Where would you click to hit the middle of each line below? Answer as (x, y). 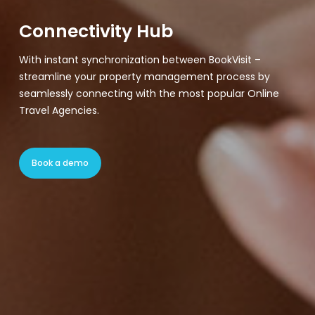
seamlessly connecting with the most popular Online (149, 94)
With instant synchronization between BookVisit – (140, 60)
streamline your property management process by (144, 77)
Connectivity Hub (96, 32)
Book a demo (60, 163)
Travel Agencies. (59, 111)
